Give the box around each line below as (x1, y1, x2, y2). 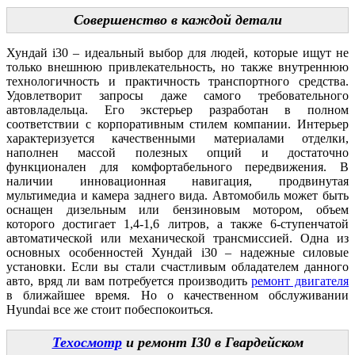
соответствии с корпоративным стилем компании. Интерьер (6, 116, 349, 131)
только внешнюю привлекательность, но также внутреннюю (6, 59, 349, 74)
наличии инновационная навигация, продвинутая (6, 174, 349, 188)
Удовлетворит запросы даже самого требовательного (6, 88, 349, 102)
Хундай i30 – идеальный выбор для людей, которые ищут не (6, 45, 349, 59)
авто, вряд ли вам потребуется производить (6, 273, 252, 288)
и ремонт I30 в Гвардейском (121, 334, 303, 350)
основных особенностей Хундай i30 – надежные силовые (6, 245, 349, 259)
